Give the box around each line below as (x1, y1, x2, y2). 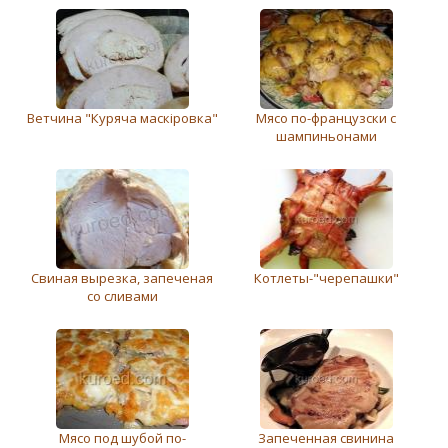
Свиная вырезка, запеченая (31, 269, 213, 288)
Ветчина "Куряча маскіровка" (26, 109, 218, 128)
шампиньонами (275, 127, 377, 146)
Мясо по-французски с (256, 109, 396, 128)
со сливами (86, 287, 158, 306)
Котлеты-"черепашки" (253, 269, 399, 288)
